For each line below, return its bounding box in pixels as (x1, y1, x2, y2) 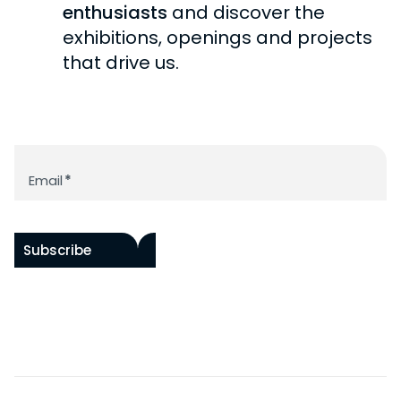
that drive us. (63, 49, 179, 75)
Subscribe (23, 240, 91, 260)
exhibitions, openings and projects (63, 24, 372, 50)
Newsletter (13, 143, 91, 165)
